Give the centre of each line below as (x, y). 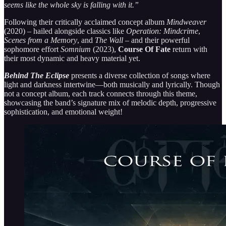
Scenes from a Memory (41, 40)
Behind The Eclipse (37, 75)
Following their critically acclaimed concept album (85, 22)
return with (189, 49)
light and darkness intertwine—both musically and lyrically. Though (112, 84)
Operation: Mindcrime (162, 31)
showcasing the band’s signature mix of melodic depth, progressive (110, 102)
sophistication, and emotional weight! (63, 111)
